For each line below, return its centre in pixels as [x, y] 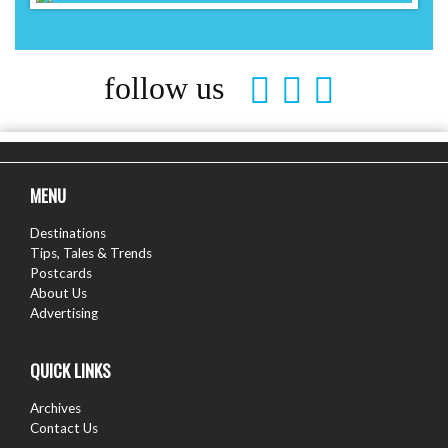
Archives [55, 407]
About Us [58, 292]
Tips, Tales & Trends [91, 252]
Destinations [68, 232]
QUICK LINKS [70, 370]
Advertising [64, 312]
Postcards [61, 272]
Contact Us [64, 427]
